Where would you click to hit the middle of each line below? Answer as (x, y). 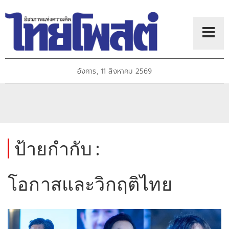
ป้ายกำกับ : (57, 148)
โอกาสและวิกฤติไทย (90, 184)
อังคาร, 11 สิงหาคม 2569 (114, 72)
